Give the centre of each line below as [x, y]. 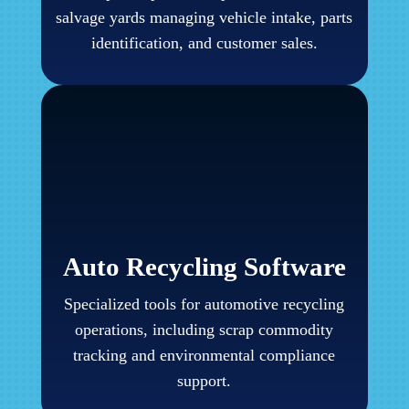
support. [204, 381]
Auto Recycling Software [204, 267]
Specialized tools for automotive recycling [204, 304]
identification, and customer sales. [204, 43]
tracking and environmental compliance [204, 356]
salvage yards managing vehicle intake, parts [204, 18]
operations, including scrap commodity [204, 330]
